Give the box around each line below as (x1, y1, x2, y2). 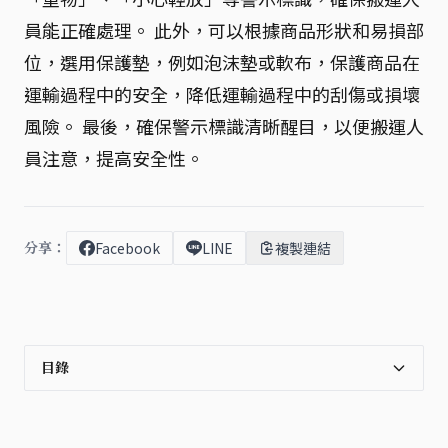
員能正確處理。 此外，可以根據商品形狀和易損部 (24, 17, 424, 43)
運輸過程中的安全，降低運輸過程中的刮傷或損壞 (24, 81, 420, 107)
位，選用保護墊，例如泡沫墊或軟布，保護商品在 (24, 49, 420, 75)
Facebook (95, 238, 160, 258)
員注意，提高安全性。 (24, 145, 204, 171)
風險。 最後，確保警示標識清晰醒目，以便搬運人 (24, 113, 424, 139)
